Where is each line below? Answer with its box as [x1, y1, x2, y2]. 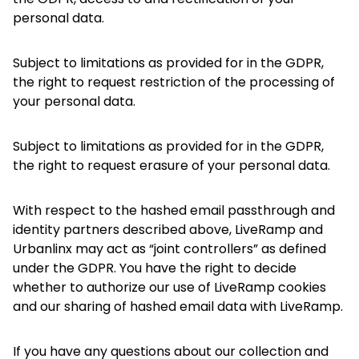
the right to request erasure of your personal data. [13, 156, 330, 175]
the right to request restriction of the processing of [13, 73, 335, 91]
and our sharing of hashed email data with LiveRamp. [13, 297, 343, 316]
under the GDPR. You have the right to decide [13, 259, 296, 277]
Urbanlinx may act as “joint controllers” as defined [13, 240, 326, 258]
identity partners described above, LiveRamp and [13, 220, 323, 239]
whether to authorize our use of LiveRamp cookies [13, 278, 326, 296]
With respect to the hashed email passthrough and [13, 201, 335, 220]
